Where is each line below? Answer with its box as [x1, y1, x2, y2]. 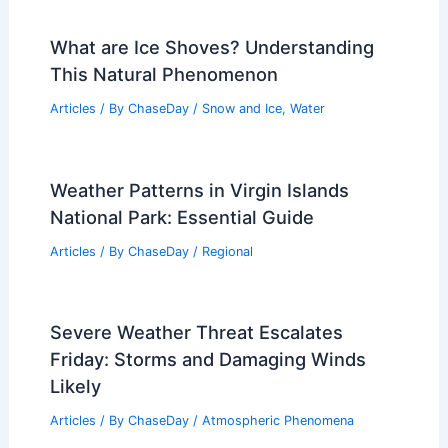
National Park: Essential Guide [49, 205, 314, 228]
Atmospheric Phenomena [201, 413, 354, 429]
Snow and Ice [201, 100, 282, 116]
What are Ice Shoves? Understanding [49, 35, 374, 58]
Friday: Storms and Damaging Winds [49, 348, 366, 371]
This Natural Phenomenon [49, 62, 278, 85]
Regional [201, 243, 253, 259]
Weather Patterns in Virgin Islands [49, 178, 349, 201]
